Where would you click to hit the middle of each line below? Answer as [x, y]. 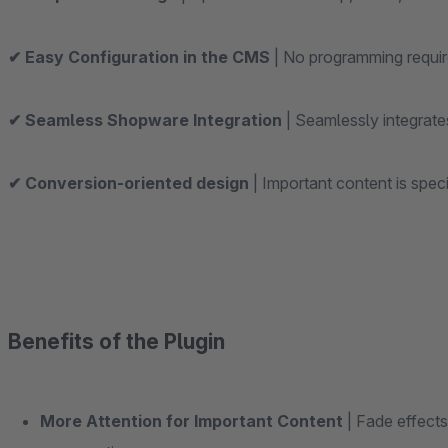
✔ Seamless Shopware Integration [145, 120]
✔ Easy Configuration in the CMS [139, 57]
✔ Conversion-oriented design [128, 183]
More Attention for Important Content [191, 421]
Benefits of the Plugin [116, 341]
